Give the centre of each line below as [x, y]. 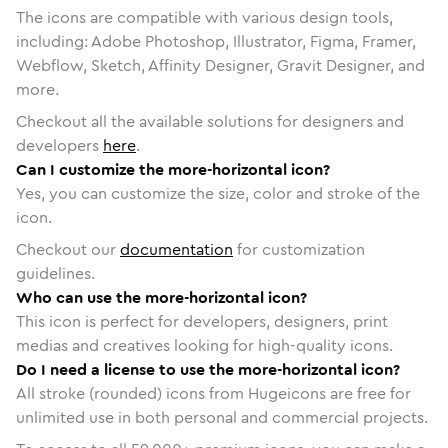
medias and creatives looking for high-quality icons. [204, 345]
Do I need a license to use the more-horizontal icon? [208, 369]
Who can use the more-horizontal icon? [161, 297]
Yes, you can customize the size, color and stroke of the [218, 193]
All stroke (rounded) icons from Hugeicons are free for [213, 393]
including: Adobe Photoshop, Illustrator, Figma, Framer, [216, 41]
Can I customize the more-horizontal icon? [173, 169]
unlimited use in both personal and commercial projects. [222, 417]
